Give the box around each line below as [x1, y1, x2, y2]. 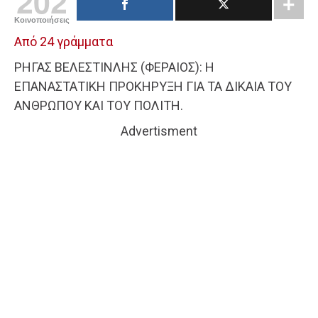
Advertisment [121, 124, 197, 139]
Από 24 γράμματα [14, 34, 113, 50]
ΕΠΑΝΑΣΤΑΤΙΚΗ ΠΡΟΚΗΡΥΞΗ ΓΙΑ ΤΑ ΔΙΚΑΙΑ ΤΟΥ [14, 79, 292, 94]
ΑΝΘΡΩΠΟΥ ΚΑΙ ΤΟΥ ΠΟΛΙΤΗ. [14, 98, 183, 114]
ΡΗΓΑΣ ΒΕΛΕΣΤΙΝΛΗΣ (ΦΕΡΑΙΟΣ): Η [14, 60, 214, 75]
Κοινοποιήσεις [14, 16, 70, 25]
